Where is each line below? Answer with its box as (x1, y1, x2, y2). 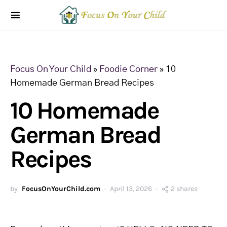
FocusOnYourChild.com (22, 184, 100, 193)
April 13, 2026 (110, 184, 152, 193)
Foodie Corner (99, 65, 158, 74)
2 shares (171, 184, 198, 193)
